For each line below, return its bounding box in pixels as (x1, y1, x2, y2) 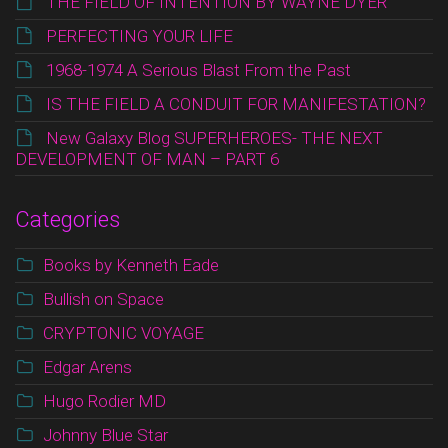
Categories (15, 206, 120, 232)
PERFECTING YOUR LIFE (46, 25, 233, 46)
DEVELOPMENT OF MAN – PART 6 (15, 148, 279, 169)
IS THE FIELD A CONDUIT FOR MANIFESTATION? (46, 93, 426, 114)
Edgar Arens (43, 356, 132, 377)
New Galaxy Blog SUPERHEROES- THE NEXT (46, 127, 383, 148)
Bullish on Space (43, 288, 164, 309)
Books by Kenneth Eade (43, 254, 219, 275)
